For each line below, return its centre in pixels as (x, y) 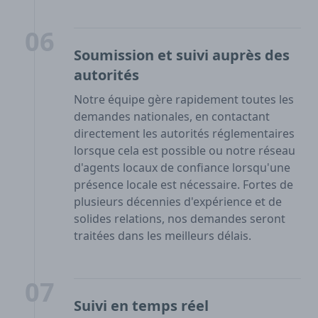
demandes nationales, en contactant (172, 117)
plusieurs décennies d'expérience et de (178, 202)
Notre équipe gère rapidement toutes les (184, 100)
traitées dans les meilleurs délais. (163, 236)
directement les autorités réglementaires (184, 134)
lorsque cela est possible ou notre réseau (185, 151)
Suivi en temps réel (141, 306)
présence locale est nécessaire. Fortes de (183, 185)
